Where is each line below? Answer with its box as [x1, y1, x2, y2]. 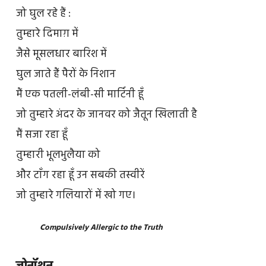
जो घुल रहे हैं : [15, 5, 71, 23]
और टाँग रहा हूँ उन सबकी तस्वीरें [15, 166, 145, 184]
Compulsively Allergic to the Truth [39, 221, 163, 235]
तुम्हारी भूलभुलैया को [15, 146, 100, 164]
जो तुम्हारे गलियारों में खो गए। [15, 186, 135, 204]
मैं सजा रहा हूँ [15, 126, 68, 144]
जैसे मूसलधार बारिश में [15, 45, 107, 63]
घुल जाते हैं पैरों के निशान [15, 65, 116, 83]
